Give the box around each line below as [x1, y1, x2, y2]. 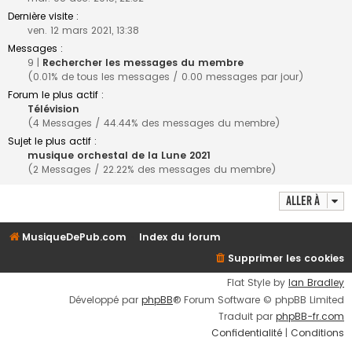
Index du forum [139, 230, 222, 244]
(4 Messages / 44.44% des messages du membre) [27, 116, 280, 130]
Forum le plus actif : [8, 88, 104, 102]
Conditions [291, 325, 344, 339]
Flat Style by [227, 276, 288, 290]
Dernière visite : [8, 9, 79, 24]
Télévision [27, 102, 79, 116]
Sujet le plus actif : [8, 134, 97, 148]
